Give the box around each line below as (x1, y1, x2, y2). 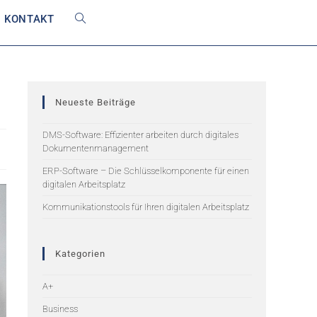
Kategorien (55, 248, 105, 259)
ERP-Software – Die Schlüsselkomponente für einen (42, 166, 249, 176)
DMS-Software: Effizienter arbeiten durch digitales (42, 129, 238, 140)
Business (42, 304, 78, 314)
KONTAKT (4, 13, 54, 25)
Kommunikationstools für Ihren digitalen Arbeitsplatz (42, 202, 249, 212)
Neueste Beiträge (55, 97, 136, 108)
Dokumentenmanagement (42, 143, 149, 154)
